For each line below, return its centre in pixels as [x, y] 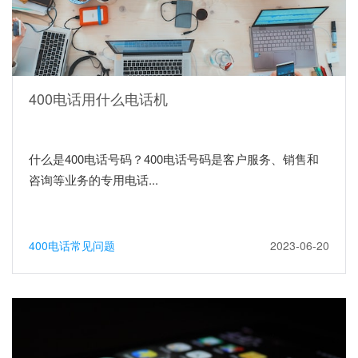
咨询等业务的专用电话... [93, 179]
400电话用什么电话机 [98, 98]
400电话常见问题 [72, 245]
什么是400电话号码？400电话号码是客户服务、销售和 [174, 158]
